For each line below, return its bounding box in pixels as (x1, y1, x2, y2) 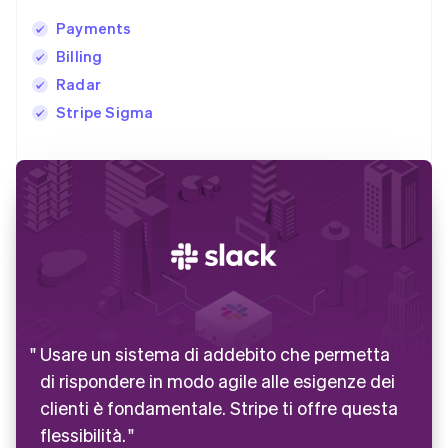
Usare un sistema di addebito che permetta (40, 342, 390, 366)
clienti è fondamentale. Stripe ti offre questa (40, 396, 398, 420)
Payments (56, 18, 132, 39)
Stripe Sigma (56, 102, 154, 123)
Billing (56, 46, 103, 67)
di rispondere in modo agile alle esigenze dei (40, 369, 395, 393)
